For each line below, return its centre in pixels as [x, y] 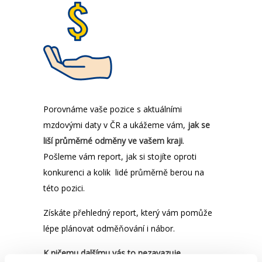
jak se [198, 125]
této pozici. [64, 188]
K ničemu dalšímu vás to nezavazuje [112, 253]
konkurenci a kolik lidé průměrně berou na [124, 172]
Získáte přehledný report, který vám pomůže [128, 213]
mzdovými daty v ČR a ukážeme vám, [114, 125]
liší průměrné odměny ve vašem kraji [113, 141]
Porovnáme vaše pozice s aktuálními [113, 109]
